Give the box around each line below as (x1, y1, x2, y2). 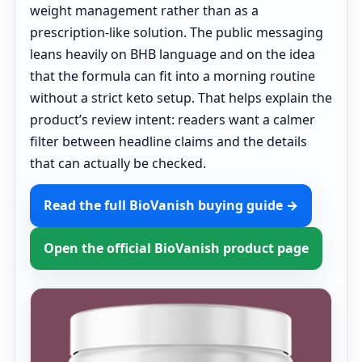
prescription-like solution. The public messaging (30, 23, 323, 41)
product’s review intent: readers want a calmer (30, 111, 315, 128)
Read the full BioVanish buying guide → (44, 196, 298, 214)
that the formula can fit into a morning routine (30, 67, 315, 85)
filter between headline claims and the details (30, 133, 307, 150)
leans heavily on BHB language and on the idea (30, 45, 315, 63)
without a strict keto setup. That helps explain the (30, 89, 332, 107)
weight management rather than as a (30, 2, 259, 19)
